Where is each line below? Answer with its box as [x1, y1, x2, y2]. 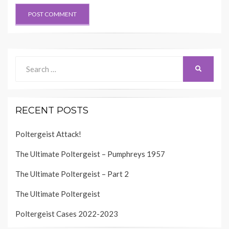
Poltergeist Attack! [15, 129, 81, 139]
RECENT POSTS [15, 104, 88, 116]
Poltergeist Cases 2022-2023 [15, 209, 118, 218]
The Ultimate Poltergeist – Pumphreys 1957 [15, 149, 165, 158]
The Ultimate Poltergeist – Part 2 [15, 169, 129, 178]
